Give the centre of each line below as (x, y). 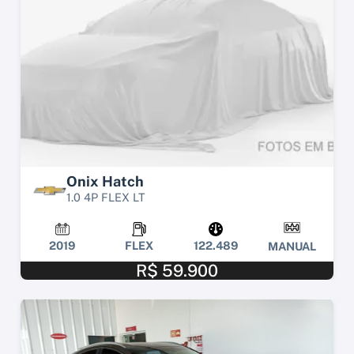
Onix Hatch (105, 182)
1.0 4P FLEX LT (106, 198)
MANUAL (292, 247)
